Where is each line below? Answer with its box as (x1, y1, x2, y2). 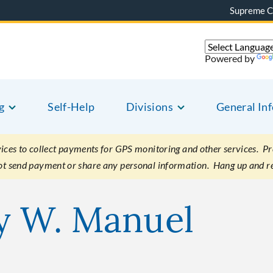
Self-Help (48, 100, 95, 113)
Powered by (205, 52, 257, 64)
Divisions (126, 100, 173, 113)
